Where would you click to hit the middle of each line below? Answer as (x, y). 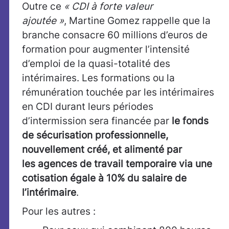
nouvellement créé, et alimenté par (102, 150)
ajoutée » (43, 21)
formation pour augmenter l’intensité (106, 50)
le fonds (190, 121)
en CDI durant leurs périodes (88, 107)
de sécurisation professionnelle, (95, 135)
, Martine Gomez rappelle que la (137, 21)
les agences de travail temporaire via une (117, 164)
